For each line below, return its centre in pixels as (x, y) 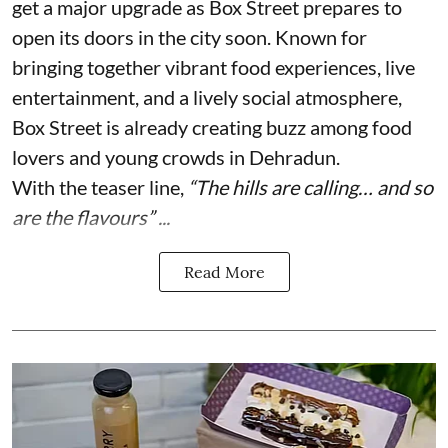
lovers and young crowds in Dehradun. (176, 157)
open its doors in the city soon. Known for (189, 37)
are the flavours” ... (91, 217)
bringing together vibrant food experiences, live (213, 67)
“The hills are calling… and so (310, 187)
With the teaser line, (100, 187)
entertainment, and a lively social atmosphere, (207, 97)
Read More (224, 272)
